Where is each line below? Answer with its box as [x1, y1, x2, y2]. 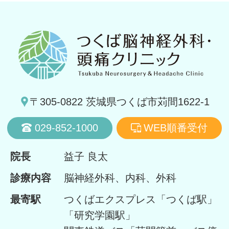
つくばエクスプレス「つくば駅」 [63, 194, 217, 205]
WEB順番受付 [144, 122, 208, 133]
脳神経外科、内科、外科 [63, 172, 176, 184]
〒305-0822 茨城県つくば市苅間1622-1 [30, 96, 210, 108]
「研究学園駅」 [63, 210, 135, 221]
